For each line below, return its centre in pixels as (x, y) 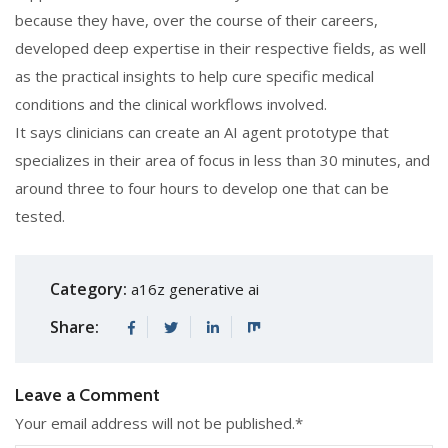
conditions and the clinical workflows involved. (171, 103)
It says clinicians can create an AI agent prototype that (202, 131)
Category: (88, 289)
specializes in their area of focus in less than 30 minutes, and (222, 159)
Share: (74, 327)
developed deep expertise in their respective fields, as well (220, 47)
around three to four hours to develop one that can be (202, 187)
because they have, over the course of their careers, (196, 19)
